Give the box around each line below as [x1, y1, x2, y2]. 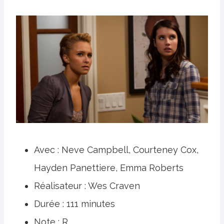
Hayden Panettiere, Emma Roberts [34, 162, 183, 173]
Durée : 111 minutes [34, 198, 115, 209]
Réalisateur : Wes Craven [34, 180, 140, 191]
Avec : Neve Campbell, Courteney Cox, [34, 144, 198, 155]
